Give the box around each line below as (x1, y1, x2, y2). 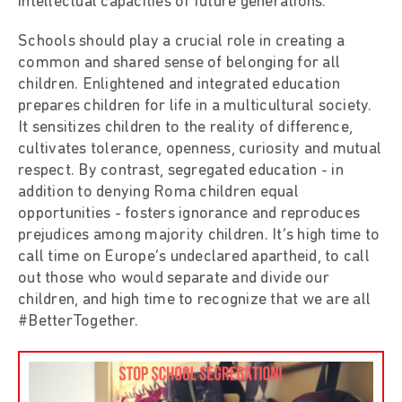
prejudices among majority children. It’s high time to (18, 226, 380, 244)
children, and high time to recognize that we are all (18, 291, 371, 309)
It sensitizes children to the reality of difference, (18, 118, 353, 136)
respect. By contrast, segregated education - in (18, 162, 344, 179)
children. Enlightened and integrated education (18, 75, 341, 93)
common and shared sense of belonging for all (18, 54, 340, 72)
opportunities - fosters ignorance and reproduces (18, 205, 360, 223)
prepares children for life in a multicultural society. (18, 97, 372, 115)
